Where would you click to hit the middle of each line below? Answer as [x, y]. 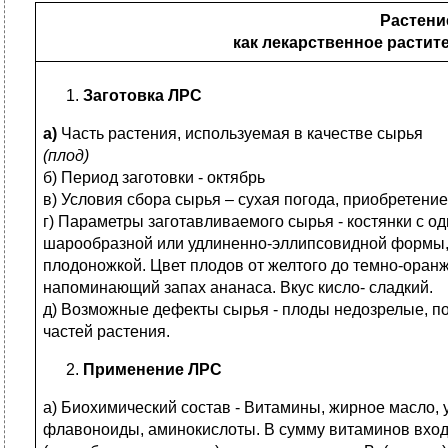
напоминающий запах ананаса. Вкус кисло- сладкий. [238, 287]
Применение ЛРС [152, 369]
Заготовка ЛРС [142, 95]
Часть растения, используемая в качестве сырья [242, 133]
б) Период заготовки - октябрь [154, 177]
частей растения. [106, 331]
